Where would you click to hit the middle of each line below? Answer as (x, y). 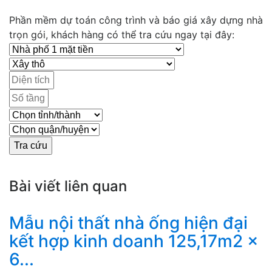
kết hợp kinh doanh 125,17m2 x (134, 241)
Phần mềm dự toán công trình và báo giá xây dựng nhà (136, 20)
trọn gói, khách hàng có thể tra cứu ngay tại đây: (122, 35)
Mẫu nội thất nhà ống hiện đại (128, 223)
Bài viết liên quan (68, 186)
